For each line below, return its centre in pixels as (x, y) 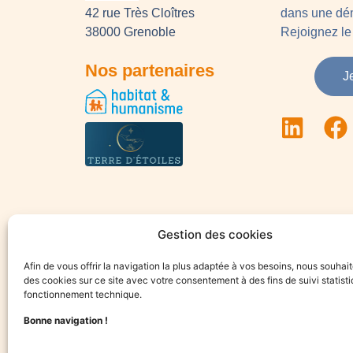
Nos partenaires (149, 70)
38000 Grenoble (130, 32)
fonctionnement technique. (83, 295)
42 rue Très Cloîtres (139, 13)
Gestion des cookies (215, 235)
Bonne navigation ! (67, 320)
